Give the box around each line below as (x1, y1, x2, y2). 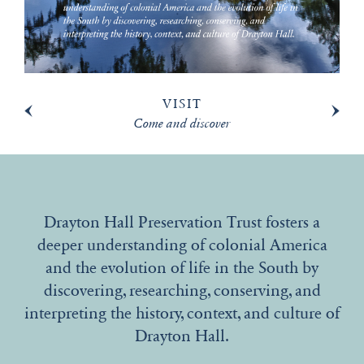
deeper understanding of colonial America (37, 236, 327, 256)
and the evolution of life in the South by (45, 258, 318, 279)
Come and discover (134, 115, 230, 132)
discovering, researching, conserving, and (43, 281, 321, 301)
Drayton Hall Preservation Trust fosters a (44, 213, 320, 233)
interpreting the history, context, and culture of (24, 304, 340, 324)
